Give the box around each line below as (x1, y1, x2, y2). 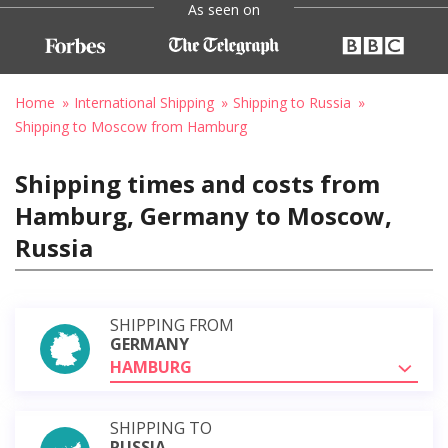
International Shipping (74, 92, 214, 112)
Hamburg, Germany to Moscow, (15, 198, 392, 232)
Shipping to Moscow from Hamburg (15, 116, 247, 136)
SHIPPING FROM (110, 313, 234, 336)
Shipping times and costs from (15, 166, 380, 200)
